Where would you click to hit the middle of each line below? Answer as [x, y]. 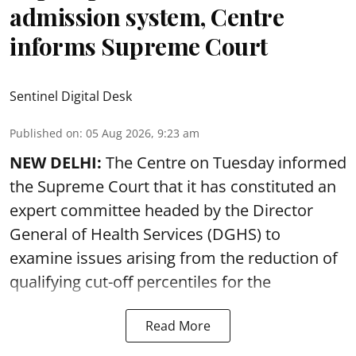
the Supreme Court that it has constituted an [173, 186]
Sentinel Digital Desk [71, 96]
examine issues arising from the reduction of [174, 257]
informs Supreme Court [139, 46]
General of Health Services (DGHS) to [145, 234]
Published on [44, 133]
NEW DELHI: [58, 162]
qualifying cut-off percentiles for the [140, 281]
